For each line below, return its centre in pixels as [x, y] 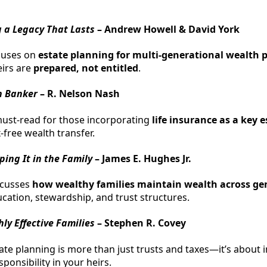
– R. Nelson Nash [79, 94]
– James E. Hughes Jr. [142, 158]
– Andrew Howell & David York [167, 29]
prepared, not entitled [86, 68]
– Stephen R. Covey [140, 223]
